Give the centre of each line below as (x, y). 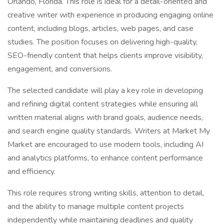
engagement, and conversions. (60, 69)
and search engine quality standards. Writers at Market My (109, 131)
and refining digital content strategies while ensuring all (103, 104)
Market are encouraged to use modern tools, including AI (105, 144)
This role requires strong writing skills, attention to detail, (106, 193)
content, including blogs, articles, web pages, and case (100, 28)
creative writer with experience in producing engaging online (110, 15)
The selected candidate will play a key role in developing (105, 90)
